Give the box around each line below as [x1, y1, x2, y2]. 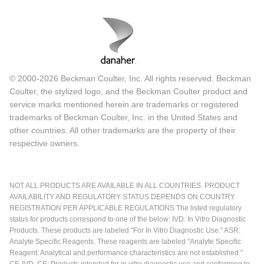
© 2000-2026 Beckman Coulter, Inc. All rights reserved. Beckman [9, 74, 251, 84]
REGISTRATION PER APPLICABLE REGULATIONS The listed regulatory [9, 204, 242, 213]
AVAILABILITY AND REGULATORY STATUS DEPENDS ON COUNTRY [9, 193, 235, 202]
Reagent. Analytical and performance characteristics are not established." [9, 249, 243, 258]
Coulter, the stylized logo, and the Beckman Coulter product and [9, 87, 247, 97]
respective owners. [9, 138, 80, 148]
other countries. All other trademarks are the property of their [9, 126, 236, 136]
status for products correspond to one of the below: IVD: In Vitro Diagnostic [9, 215, 246, 224]
